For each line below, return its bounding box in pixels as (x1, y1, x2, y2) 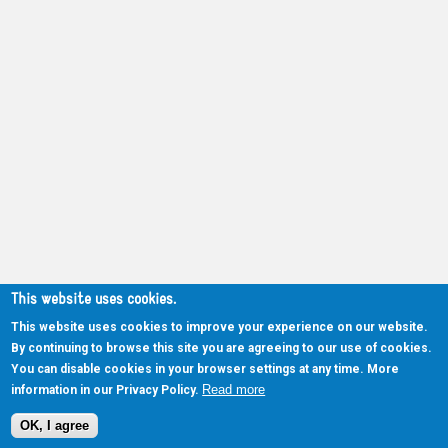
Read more (202, 381, 266, 397)
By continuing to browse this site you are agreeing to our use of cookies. (11, 340, 433, 355)
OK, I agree (20, 418, 90, 433)
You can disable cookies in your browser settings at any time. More (11, 361, 400, 376)
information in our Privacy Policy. (11, 382, 200, 397)
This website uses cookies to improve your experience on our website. (11, 319, 429, 334)
